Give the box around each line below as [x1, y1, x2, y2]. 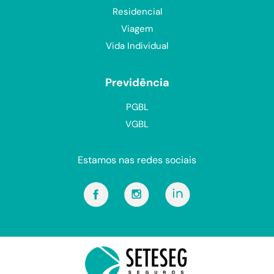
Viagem [121, 22, 153, 35]
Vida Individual [106, 39, 168, 52]
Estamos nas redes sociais [78, 153, 196, 166]
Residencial [112, 5, 162, 18]
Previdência [105, 75, 169, 90]
